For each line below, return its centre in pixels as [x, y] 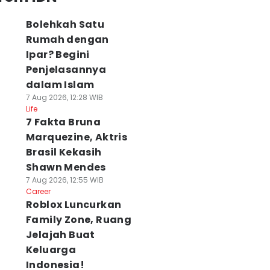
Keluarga [51, 250]
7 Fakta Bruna [63, 122]
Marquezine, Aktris [77, 137]
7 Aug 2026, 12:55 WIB [64, 180]
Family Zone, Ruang [79, 220]
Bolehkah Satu [65, 24]
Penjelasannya [66, 70]
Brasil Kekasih [64, 152]
